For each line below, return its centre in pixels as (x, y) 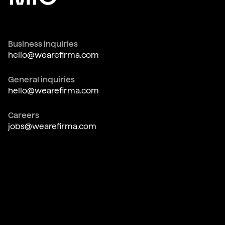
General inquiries (41, 80)
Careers (23, 116)
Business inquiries (43, 44)
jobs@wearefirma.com (52, 127)
